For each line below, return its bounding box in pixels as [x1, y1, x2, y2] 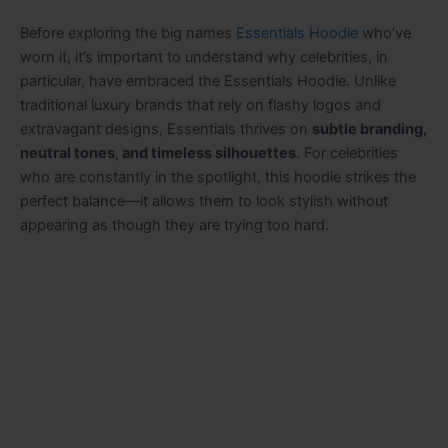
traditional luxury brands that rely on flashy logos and [20, 95, 381, 114]
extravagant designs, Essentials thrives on [20, 119, 312, 138]
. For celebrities [296, 143, 398, 162]
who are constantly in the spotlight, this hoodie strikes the [20, 167, 416, 186]
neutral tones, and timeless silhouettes [20, 143, 296, 162]
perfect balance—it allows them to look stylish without [20, 191, 388, 210]
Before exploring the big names [20, 23, 236, 42]
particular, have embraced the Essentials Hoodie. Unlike [20, 71, 396, 90]
